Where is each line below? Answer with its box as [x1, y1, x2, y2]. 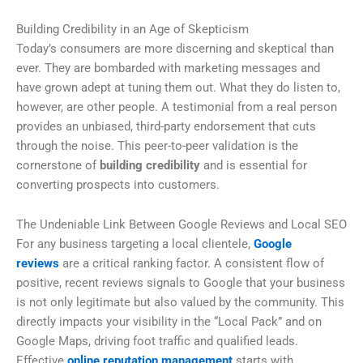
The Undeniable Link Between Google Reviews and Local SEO [16, 217, 347, 233]
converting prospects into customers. [16, 177, 220, 192]
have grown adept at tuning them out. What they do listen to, [16, 79, 340, 95]
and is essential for [200, 157, 307, 173]
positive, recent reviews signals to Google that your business [16, 275, 345, 291]
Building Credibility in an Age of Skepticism [16, 21, 249, 36]
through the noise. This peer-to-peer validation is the [16, 138, 298, 153]
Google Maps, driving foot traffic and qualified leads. [16, 334, 298, 349]
